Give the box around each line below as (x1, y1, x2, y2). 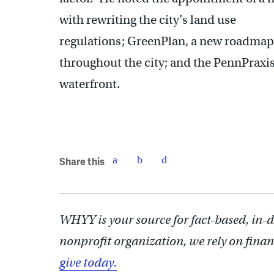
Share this (59, 154, 105, 168)
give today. (59, 254, 117, 270)
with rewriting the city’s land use (59, 12, 236, 28)
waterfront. (59, 76, 120, 92)
